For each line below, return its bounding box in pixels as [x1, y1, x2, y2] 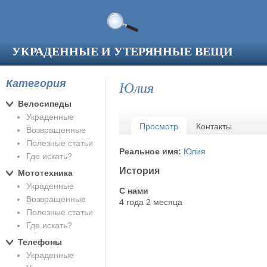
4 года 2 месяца [119, 197, 182, 207]
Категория [6, 77, 66, 89]
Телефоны [18, 237, 62, 247]
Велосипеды [18, 98, 72, 108]
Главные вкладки [119, 115, 211, 128]
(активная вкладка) [178, 122, 252, 132]
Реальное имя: [119, 147, 184, 157]
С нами [119, 186, 148, 196]
